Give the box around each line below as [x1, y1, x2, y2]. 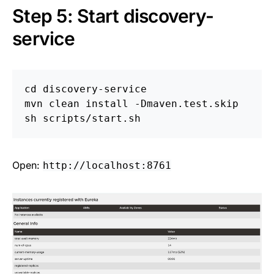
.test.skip [177, 97, 239, 109]
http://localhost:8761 [43, 159, 171, 171]
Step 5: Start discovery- [12, 4, 213, 27]
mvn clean [24, 97, 86, 109]
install [86, 97, 128, 109]
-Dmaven [135, 97, 177, 109]
